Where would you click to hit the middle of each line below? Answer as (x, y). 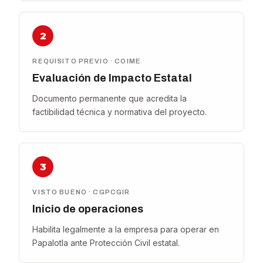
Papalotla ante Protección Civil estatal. (106, 243)
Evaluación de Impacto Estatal (112, 78)
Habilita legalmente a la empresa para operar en (126, 229)
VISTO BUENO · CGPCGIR (81, 192)
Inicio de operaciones (88, 209)
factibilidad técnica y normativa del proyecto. (120, 112)
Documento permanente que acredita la (110, 98)
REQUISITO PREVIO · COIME (87, 61)
